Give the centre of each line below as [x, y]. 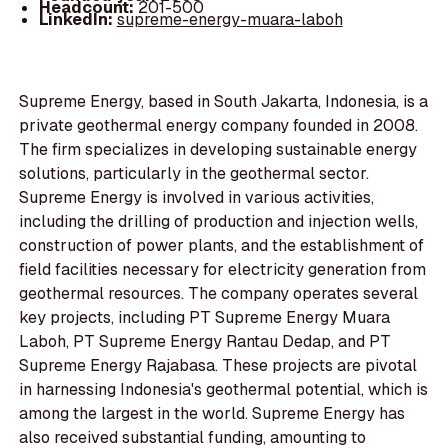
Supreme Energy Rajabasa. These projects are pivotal [218, 366]
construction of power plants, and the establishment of [222, 246]
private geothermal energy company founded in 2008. [219, 126]
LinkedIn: [77, 19]
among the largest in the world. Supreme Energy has [212, 414]
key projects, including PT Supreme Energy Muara [205, 318]
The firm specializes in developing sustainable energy [218, 150]
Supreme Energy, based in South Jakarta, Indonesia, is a [224, 102]
